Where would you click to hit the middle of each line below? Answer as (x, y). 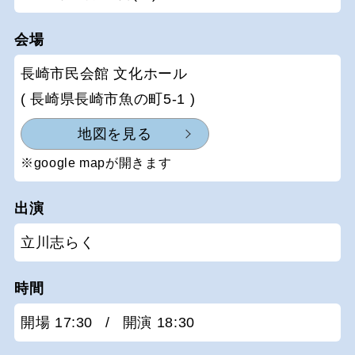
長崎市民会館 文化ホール (104, 73)
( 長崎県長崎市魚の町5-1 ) (108, 99)
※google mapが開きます (96, 163)
